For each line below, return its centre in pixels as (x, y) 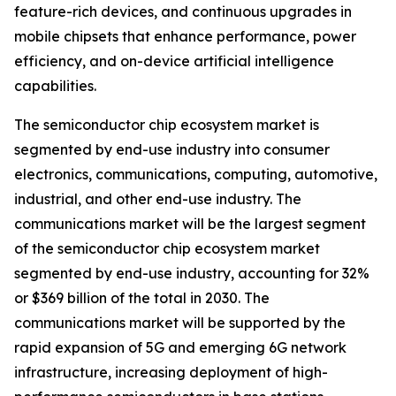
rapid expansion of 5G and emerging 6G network (180, 348)
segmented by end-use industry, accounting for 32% (192, 274)
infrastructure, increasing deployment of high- (171, 373)
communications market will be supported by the (180, 323)
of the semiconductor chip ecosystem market (167, 249)
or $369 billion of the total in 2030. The (142, 298)
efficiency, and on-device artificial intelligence (174, 61)
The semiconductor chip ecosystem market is (167, 125)
